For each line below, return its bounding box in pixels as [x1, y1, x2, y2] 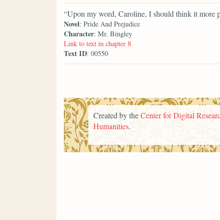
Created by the [93, 110, 140, 120]
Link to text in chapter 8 [64, 39, 131, 49]
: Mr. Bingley [94, 29, 132, 39]
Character [64, 28, 94, 39]
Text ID [64, 48, 87, 59]
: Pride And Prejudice [80, 19, 140, 29]
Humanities [93, 120, 129, 131]
